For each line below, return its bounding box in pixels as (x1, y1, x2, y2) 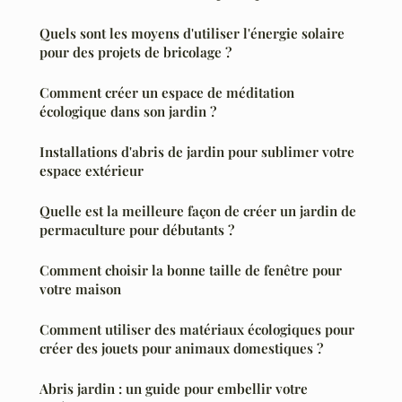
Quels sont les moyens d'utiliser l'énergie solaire (39, 24, 345, 43)
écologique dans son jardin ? (39, 102, 216, 121)
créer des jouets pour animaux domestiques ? (39, 339, 323, 358)
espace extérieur (39, 162, 144, 180)
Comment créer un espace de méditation (39, 83, 294, 102)
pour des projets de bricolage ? (39, 43, 232, 62)
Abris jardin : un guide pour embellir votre (39, 380, 308, 398)
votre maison (39, 280, 121, 299)
